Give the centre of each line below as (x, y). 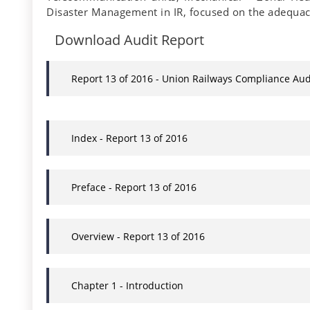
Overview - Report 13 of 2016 (138, 237)
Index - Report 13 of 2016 (129, 138)
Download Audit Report (129, 40)
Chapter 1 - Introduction (127, 286)
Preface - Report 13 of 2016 (134, 188)
